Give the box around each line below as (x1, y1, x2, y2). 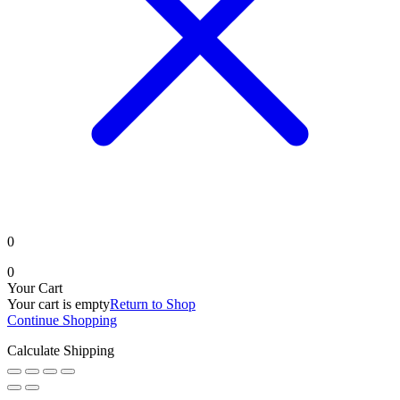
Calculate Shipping (7, 343, 114, 359)
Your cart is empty (7, 296, 110, 312)
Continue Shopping (7, 312, 117, 329)
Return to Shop (110, 296, 196, 312)
